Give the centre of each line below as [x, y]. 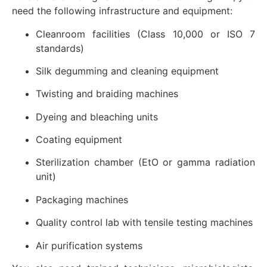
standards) [60, 48]
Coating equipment [79, 140]
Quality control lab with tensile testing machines [144, 223]
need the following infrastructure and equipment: [122, 11]
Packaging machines [82, 199]
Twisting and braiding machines [107, 94]
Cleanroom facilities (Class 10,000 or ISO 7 [145, 34]
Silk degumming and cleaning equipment [127, 71]
